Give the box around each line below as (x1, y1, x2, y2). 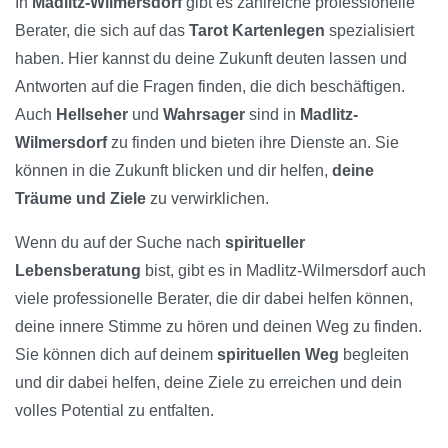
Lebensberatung (15, 262, 141, 280)
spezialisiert (325, 22, 414, 40)
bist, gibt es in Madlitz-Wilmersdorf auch (141, 262, 426, 280)
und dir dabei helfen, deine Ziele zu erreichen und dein (15, 374, 402, 392)
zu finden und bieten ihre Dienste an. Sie (107, 134, 399, 152)
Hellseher (56, 106, 128, 124)
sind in (245, 106, 300, 124)
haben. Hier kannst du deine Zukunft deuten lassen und (15, 50, 407, 68)
